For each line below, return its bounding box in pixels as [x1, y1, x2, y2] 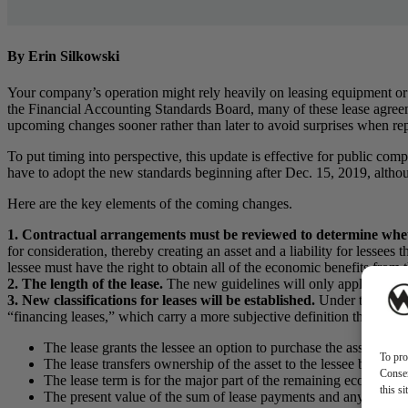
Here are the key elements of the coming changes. [7, 195, 292, 211]
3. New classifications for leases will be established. [7, 291, 315, 308]
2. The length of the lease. [7, 275, 163, 291]
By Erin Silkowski [7, 48, 119, 65]
